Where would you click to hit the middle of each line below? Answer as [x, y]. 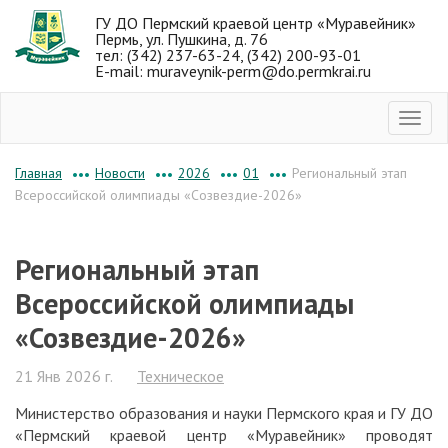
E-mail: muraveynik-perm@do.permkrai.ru [233, 71]
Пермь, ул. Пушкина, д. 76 [181, 39]
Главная [38, 173]
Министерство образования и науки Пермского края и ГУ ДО [224, 413]
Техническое [180, 376]
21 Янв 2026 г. [64, 376]
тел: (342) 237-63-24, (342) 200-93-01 [228, 55]
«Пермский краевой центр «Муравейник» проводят [224, 435]
